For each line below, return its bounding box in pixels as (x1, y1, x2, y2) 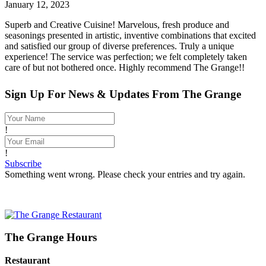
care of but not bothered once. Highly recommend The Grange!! (5, 62, 245, 72)
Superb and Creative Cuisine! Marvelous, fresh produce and (5, 19, 229, 30)
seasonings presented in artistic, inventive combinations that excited (5, 30, 256, 40)
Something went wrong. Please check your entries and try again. (5, 169, 245, 179)
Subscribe (5, 158, 42, 169)
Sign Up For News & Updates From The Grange (5, 87, 241, 100)
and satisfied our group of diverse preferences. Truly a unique (5, 40, 234, 51)
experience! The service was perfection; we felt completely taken (5, 51, 247, 62)
